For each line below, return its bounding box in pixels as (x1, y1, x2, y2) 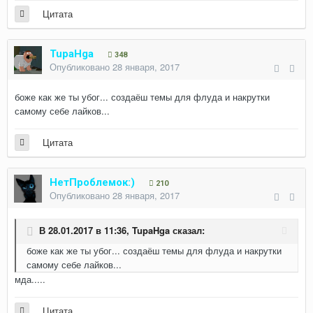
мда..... (15, 272, 45, 286)
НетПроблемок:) (50, 176, 135, 189)
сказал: (170, 224, 205, 238)
